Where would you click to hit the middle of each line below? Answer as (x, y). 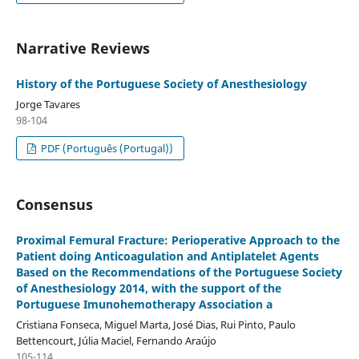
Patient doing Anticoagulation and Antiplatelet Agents (167, 256)
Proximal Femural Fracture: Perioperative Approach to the (177, 240)
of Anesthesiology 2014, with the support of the (148, 288)
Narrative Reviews (83, 48)
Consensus (54, 204)
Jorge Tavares (48, 104)
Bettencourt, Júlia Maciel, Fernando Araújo (116, 340)
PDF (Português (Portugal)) (106, 148)
